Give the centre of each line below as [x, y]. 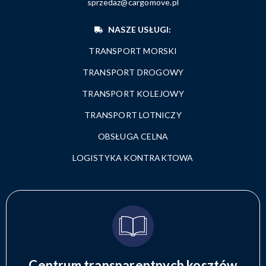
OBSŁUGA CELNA [133, 136]
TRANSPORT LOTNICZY [133, 115]
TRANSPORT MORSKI [133, 50]
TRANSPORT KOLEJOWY [133, 93]
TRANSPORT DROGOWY [133, 72]
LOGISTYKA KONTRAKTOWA [133, 157]
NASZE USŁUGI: [140, 29]
